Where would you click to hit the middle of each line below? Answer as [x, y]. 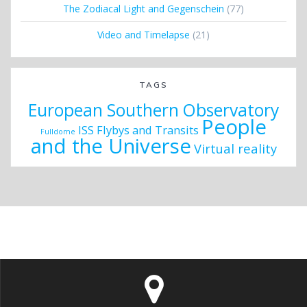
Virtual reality [235, 148]
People [234, 126]
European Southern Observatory [153, 110]
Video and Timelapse [144, 34]
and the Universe [111, 146]
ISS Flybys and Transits [138, 130]
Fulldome [58, 131]
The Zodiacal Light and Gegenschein [144, 8]
